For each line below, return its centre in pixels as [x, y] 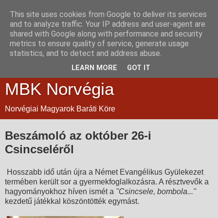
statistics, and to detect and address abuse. [86, 53]
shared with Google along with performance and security [106, 34]
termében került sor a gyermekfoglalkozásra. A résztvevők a [107, 182]
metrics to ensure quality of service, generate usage [99, 44]
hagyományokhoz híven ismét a [60, 192]
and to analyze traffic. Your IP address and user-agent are [108, 24]
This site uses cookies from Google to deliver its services [108, 14]
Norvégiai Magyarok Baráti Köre [60, 109]
